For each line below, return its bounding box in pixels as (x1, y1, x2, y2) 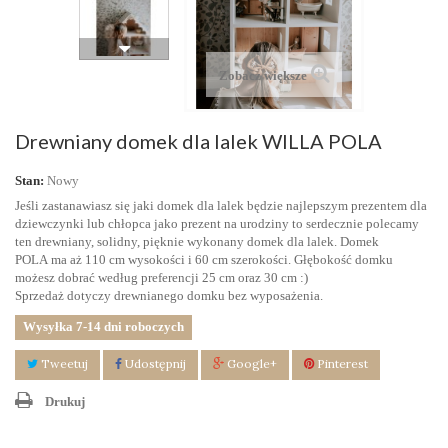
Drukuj (45, 394, 85, 409)
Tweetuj (38, 356, 88, 371)
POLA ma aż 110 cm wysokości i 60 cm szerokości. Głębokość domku (15, 252, 393, 267)
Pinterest (314, 356, 368, 371)
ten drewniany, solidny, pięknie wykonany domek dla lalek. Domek (15, 234, 379, 249)
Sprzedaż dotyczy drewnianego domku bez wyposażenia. (15, 288, 323, 303)
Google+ (224, 356, 277, 371)
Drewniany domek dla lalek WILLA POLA (15, 129, 382, 153)
